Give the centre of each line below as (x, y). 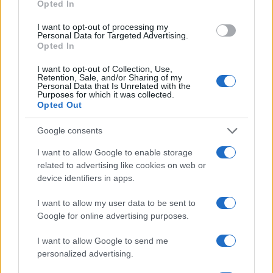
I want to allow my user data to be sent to (116, 203)
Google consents (70, 130)
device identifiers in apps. (86, 178)
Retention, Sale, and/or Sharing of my (110, 77)
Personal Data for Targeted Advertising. (113, 35)
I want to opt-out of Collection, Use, (105, 69)
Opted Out (60, 105)
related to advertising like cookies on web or (122, 165)
